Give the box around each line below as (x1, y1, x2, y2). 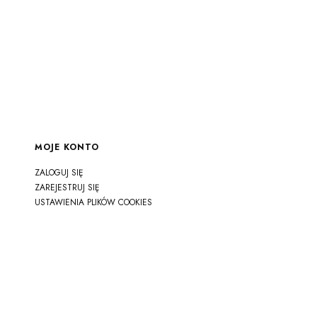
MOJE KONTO (34, 141, 99, 154)
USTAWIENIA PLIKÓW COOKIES (34, 196, 152, 209)
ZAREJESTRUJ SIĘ (34, 181, 100, 194)
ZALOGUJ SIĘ (34, 166, 83, 179)
